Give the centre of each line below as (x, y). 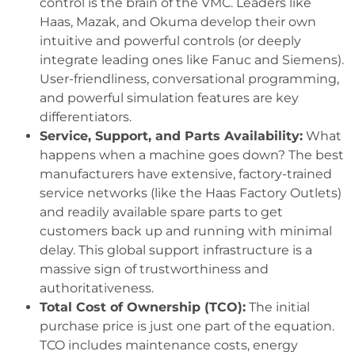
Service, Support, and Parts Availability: (171, 136)
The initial (278, 307)
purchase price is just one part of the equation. (187, 326)
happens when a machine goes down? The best (192, 155)
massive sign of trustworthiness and (154, 269)
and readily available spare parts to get (161, 212)
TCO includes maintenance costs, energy (169, 345)
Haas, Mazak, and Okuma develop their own (178, 22)
